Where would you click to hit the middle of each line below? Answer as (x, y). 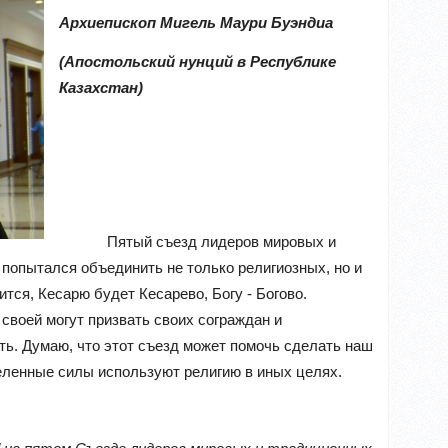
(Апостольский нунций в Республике (197, 61)
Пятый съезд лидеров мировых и (197, 241)
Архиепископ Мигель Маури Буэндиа (196, 22)
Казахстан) (101, 87)
